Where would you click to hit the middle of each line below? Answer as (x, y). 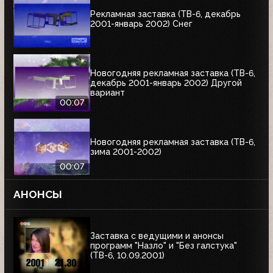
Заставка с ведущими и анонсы (157, 236)
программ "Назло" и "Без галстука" (164, 246)
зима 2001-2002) (126, 152)
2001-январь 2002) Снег (141, 24)
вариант (108, 93)
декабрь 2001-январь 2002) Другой (166, 83)
